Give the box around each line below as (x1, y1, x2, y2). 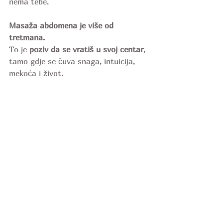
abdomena (40, 20, 77, 30)
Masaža (9, 20, 37, 30)
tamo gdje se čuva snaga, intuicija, (9, 56, 137, 66)
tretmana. (9, 32, 45, 42)
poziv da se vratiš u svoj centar (29, 44, 143, 54)
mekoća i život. (9, 68, 63, 78)
